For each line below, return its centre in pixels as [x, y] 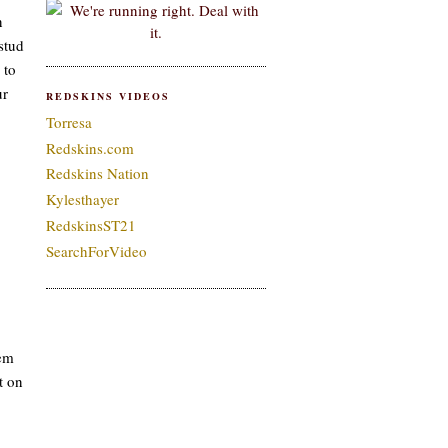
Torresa [69, 121]
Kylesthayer [82, 199]
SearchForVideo [96, 250]
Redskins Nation [97, 173]
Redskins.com [90, 147]
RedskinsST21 [91, 224]
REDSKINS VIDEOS [108, 96]
